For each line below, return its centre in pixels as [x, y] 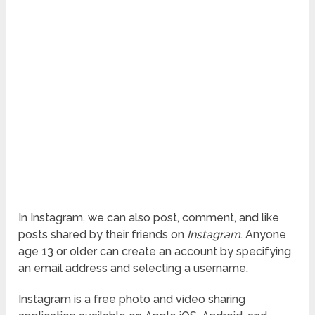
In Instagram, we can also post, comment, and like [149, 218]
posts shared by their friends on [103, 235]
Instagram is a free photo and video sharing [132, 300]
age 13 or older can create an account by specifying [155, 252]
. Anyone [264, 235]
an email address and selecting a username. [134, 269]
